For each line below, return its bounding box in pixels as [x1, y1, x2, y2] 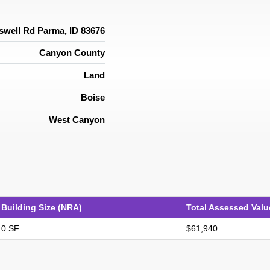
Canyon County [39, 47, 105, 58]
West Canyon [49, 114, 105, 125]
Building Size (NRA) [1, 202, 82, 213]
